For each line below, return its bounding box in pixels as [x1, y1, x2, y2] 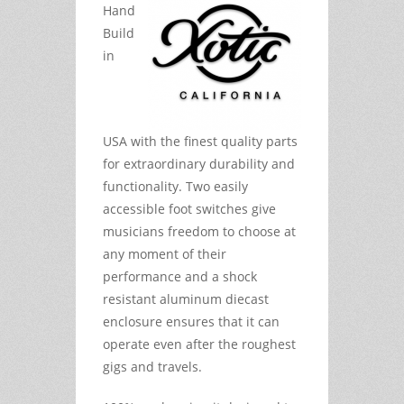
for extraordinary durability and [103, 154, 295, 172]
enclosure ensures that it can [103, 312, 280, 330]
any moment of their [103, 244, 226, 262]
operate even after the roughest [103, 335, 296, 353]
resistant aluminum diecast [103, 289, 269, 308]
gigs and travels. [103, 357, 202, 375]
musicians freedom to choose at [103, 222, 296, 240]
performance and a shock [103, 267, 257, 285]
